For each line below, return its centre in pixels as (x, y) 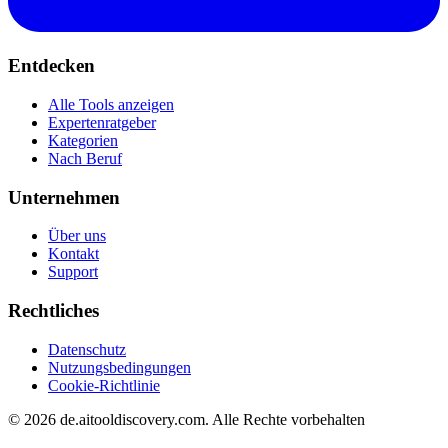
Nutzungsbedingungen (119, 367)
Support (73, 272)
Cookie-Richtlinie (104, 385)
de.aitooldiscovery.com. (134, 419)
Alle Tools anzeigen (111, 104)
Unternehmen (64, 197)
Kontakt (73, 254)
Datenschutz (87, 349)
